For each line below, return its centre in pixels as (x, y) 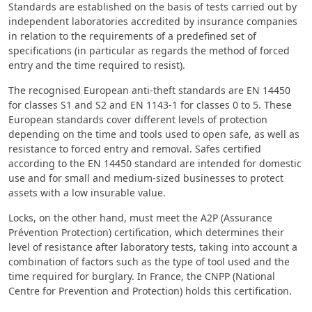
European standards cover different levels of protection (138, 120)
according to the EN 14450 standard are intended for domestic (155, 164)
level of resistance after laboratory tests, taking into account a (153, 247)
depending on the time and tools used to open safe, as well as (154, 134)
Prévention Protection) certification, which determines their (146, 233)
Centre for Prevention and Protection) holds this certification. (150, 291)
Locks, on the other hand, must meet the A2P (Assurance (140, 218)
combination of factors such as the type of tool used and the (149, 262)
